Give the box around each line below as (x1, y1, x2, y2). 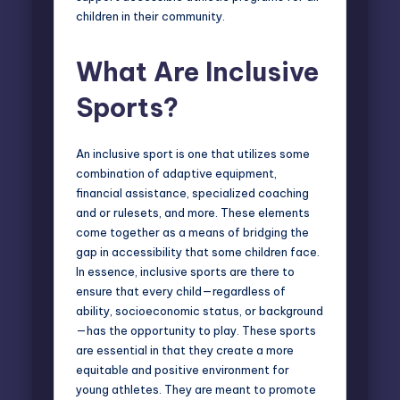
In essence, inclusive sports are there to (76, 263, 295, 279)
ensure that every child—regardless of (76, 283, 286, 298)
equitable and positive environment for (76, 362, 289, 377)
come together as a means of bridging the (76, 224, 309, 239)
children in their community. (76, 8, 225, 23)
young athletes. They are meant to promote (76, 381, 316, 396)
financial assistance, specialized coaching (76, 185, 309, 200)
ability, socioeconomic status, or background (76, 303, 323, 318)
